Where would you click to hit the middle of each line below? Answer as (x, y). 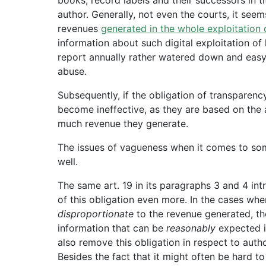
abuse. (72, 71)
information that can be (112, 228)
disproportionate (97, 213)
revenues (79, 28)
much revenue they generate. (123, 123)
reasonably (191, 228)
